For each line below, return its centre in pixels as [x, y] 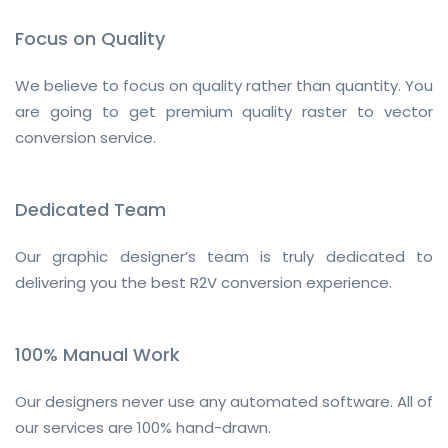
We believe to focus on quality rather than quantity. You [224, 85]
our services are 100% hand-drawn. [143, 427]
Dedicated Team [90, 209]
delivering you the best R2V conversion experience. [203, 282]
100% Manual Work [97, 354]
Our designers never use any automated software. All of [224, 401]
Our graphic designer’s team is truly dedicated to [224, 256]
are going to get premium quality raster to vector [224, 111]
